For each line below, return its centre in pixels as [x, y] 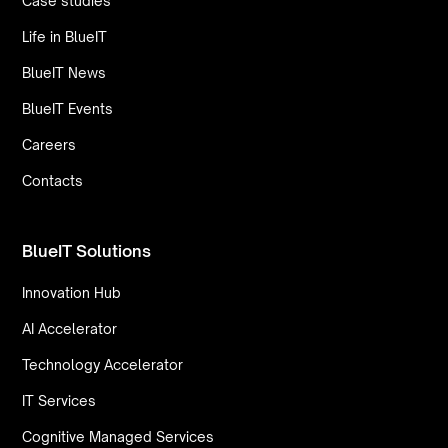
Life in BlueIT [65, 37]
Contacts [53, 181]
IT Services [59, 401]
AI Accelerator [70, 329]
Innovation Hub [72, 293]
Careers [49, 145]
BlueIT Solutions [87, 251]
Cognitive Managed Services [118, 437]
